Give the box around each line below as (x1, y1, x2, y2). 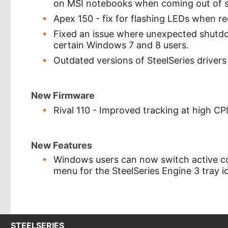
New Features (31, 139, 92, 151)
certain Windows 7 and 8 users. (53, 40, 189, 50)
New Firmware (31, 90, 95, 101)
